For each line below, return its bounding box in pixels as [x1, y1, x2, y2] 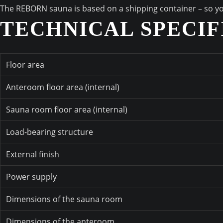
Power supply [6, 171, 57, 183]
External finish [6, 149, 60, 160]
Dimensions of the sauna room [6, 194, 123, 205]
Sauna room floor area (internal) [6, 104, 128, 115]
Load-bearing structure [6, 126, 94, 138]
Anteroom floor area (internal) [6, 82, 120, 93]
